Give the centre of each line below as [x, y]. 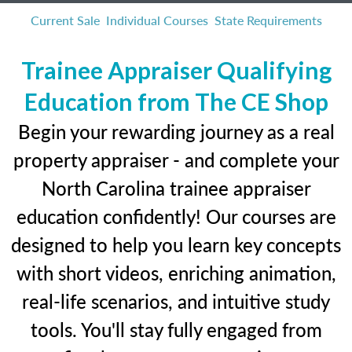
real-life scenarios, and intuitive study [176, 301]
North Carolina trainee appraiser [176, 188]
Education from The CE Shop [176, 101]
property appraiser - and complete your [176, 159]
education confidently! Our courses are [176, 216]
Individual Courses [157, 20]
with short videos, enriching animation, [176, 273]
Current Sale [65, 20]
